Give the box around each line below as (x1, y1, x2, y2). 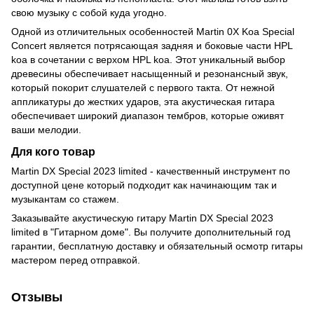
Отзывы (11, 289, 62, 304)
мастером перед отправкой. (11, 254, 140, 266)
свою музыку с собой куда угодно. (11, 6, 167, 18)
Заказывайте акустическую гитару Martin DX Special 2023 (11, 212, 273, 224)
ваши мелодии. (11, 123, 81, 135)
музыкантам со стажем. (11, 193, 119, 205)
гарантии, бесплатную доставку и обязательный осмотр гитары (11, 240, 303, 252)
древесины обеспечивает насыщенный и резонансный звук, (11, 67, 288, 79)
